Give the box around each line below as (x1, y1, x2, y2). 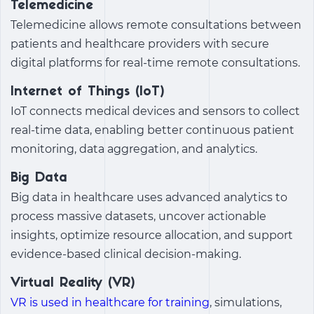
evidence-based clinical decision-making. (11, 247, 241, 261)
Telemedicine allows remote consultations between (11, 18, 301, 32)
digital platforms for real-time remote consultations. (11, 56, 303, 70)
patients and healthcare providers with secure (11, 37, 269, 51)
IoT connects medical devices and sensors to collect (11, 104, 300, 118)
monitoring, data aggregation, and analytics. (11, 142, 260, 156)
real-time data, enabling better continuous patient (11, 123, 294, 137)
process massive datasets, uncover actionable (11, 210, 266, 224)
